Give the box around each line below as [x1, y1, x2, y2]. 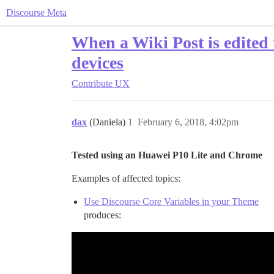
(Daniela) [89, 117, 128, 127]
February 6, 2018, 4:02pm [138, 117, 239, 127]
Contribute [72, 78, 113, 89]
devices [72, 53, 124, 72]
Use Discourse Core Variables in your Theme [84, 196, 259, 207]
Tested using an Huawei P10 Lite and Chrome [72, 150, 262, 160]
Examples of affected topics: [72, 173, 180, 183]
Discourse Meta [6, 7, 67, 18]
